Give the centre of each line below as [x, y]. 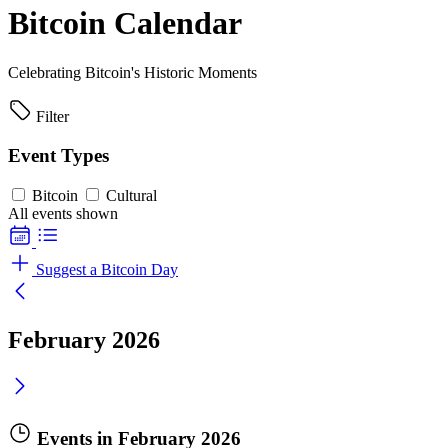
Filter [52, 116]
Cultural [131, 196]
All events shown [63, 214]
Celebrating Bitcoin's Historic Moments [132, 72]
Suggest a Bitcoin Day [107, 270]
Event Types [58, 155]
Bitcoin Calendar [125, 23]
